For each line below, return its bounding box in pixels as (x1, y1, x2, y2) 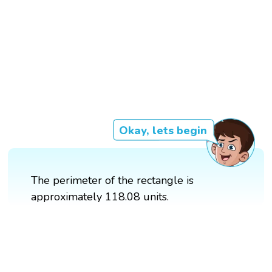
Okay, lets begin (118, 123, 207, 138)
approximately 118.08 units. (31, 189, 169, 204)
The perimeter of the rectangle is (31, 172, 194, 188)
